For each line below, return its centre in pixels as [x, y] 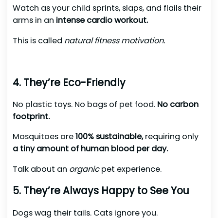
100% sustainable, [109, 137]
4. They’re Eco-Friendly [69, 82]
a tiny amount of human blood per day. [90, 149]
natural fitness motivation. [114, 40]
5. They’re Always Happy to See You [101, 191]
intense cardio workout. [102, 20]
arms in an [34, 20]
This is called [38, 40]
